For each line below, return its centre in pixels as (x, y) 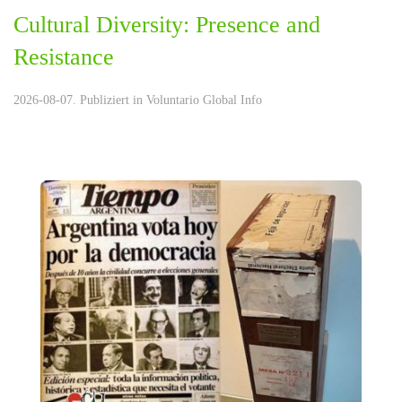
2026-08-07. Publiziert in (80, 100)
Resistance (64, 57)
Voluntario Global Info (204, 100)
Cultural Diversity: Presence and (167, 24)
